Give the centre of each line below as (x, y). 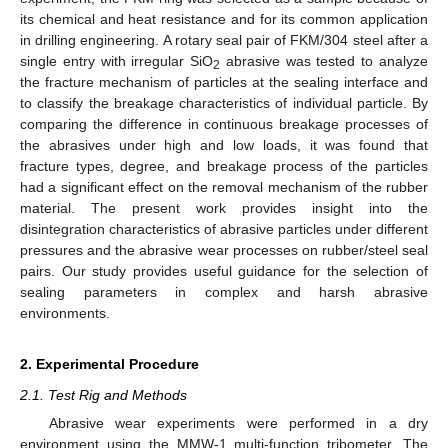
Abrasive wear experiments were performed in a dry (238, 423)
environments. (65, 312)
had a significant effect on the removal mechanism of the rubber (224, 186)
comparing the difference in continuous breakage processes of (224, 123)
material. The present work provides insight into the (224, 207)
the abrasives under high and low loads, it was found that (224, 144)
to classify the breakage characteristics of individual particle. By (224, 102)
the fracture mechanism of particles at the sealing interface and (224, 81)
